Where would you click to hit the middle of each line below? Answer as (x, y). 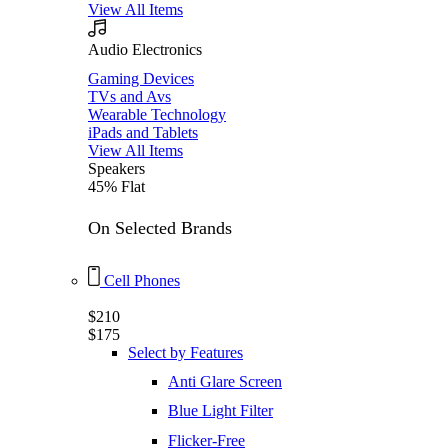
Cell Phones (142, 280)
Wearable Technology (157, 114)
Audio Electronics (145, 49)
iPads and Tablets (143, 132)
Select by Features (185, 352)
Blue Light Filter (220, 411)
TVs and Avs (129, 96)
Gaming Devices (141, 78)
